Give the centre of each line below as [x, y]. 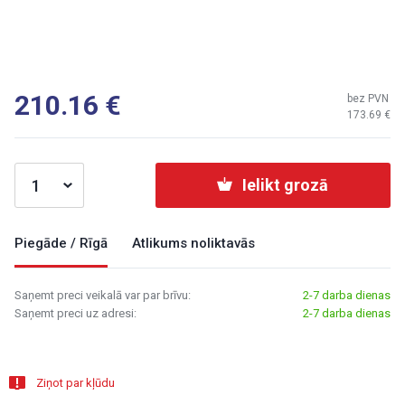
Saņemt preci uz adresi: [75, 313]
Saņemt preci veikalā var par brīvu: [103, 295]
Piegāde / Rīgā [61, 243]
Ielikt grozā [285, 185]
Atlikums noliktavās [193, 243]
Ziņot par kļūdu [75, 383]
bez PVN [368, 99]
